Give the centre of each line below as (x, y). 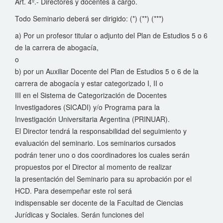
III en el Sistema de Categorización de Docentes (91, 95)
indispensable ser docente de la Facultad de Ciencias (99, 203)
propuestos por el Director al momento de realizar (93, 167)
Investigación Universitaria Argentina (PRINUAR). (92, 119)
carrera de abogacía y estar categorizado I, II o (89, 83)
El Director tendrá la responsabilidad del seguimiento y (101, 131)
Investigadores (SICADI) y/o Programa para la (87, 107)
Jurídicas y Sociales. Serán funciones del (79, 215)
